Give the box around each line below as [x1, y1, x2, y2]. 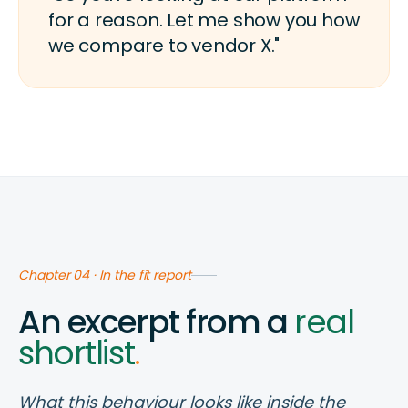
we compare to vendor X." [48, 33, 280, 59]
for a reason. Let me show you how [48, 7, 360, 34]
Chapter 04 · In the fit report [18, 266, 191, 285]
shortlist [18, 330, 135, 377]
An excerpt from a [18, 299, 295, 346]
